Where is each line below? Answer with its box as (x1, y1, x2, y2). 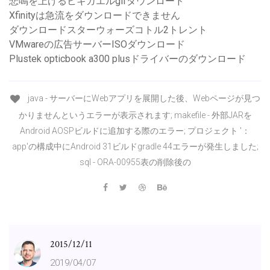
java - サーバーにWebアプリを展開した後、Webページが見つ (25, 93, 260, 104)
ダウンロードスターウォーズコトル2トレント (9, 24, 207, 36)
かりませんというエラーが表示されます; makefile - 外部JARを (18, 110, 252, 120)
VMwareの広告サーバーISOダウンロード (9, 39, 185, 51)
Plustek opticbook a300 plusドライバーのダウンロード (9, 53, 246, 65)
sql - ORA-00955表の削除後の (79, 157, 191, 167)
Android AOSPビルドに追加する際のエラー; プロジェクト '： (20, 125, 250, 136)
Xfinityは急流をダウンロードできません (9, 10, 180, 22)
